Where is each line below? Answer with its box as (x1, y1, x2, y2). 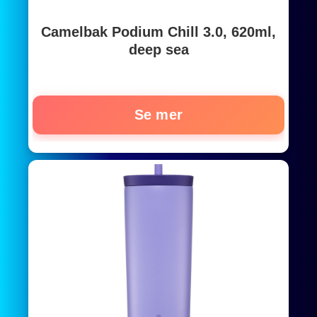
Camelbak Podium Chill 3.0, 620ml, (41, 23, 276, 40)
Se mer (134, 106, 183, 122)
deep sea (128, 41, 189, 57)
